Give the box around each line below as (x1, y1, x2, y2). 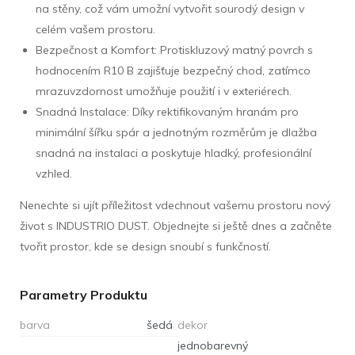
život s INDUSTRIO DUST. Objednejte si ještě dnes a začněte (20, 218, 332, 233)
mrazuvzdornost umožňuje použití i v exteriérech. (36, 83, 292, 98)
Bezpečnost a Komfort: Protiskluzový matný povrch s (36, 42, 313, 57)
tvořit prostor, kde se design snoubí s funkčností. (20, 239, 271, 254)
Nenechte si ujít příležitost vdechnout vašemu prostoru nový (20, 197, 330, 212)
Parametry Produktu (20, 286, 147, 303)
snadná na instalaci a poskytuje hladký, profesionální (36, 145, 311, 160)
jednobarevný (177, 338, 248, 353)
